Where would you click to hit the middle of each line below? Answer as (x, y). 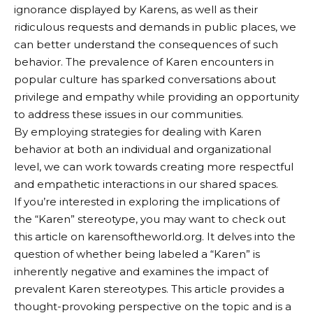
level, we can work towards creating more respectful (154, 167)
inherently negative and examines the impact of (141, 272)
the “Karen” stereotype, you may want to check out (150, 219)
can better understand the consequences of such (146, 45)
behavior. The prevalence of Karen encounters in (144, 62)
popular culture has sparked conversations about (145, 80)
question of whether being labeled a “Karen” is (137, 254)
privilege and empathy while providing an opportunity (156, 97)
